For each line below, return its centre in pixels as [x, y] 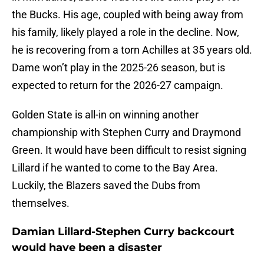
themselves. [41, 203]
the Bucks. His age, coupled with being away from [128, 15]
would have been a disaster [87, 248]
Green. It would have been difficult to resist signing [129, 150]
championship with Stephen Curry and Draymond [126, 133]
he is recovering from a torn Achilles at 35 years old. [132, 50]
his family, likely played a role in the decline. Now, [126, 32]
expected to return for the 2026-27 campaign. [118, 85]
